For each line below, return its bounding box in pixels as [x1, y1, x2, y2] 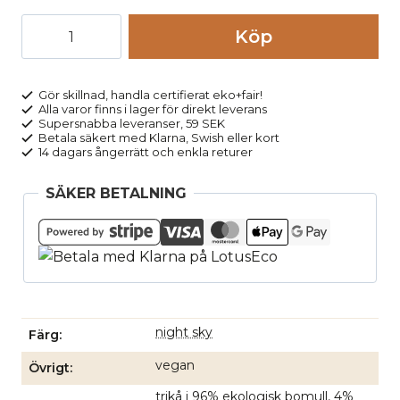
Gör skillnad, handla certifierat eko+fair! [36, 87, 263, 102]
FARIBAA [21, 39, 85, 56]
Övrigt [29, 360, 70, 376]
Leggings [21, 17, 87, 34]
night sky [155, 324, 212, 340]
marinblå [21, 62, 85, 79]
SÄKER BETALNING [46, 185, 187, 202]
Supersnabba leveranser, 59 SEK [36, 116, 226, 130]
